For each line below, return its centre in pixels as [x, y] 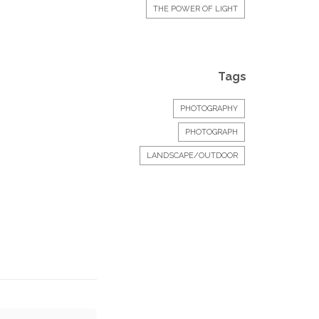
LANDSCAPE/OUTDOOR [192, 156]
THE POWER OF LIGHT [195, 9]
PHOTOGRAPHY [209, 109]
